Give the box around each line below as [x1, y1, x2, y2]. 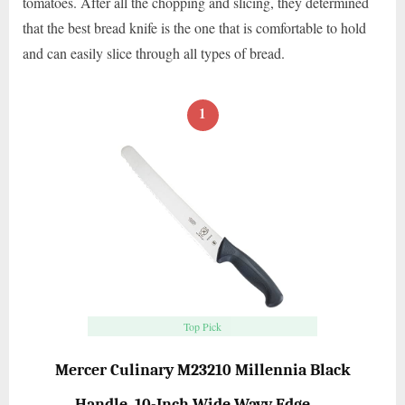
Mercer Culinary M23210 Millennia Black [54, 361, 351, 380]
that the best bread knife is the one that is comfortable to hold [23, 17, 366, 37]
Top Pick [183, 319, 221, 334]
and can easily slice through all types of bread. [23, 42, 285, 62]
